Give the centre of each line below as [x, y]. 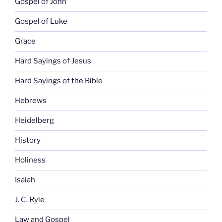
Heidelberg [34, 121]
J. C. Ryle [30, 200]
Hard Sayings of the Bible [59, 81]
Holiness [30, 160]
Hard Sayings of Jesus [53, 61]
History [28, 140]
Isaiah [25, 180]
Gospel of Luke [41, 22]
